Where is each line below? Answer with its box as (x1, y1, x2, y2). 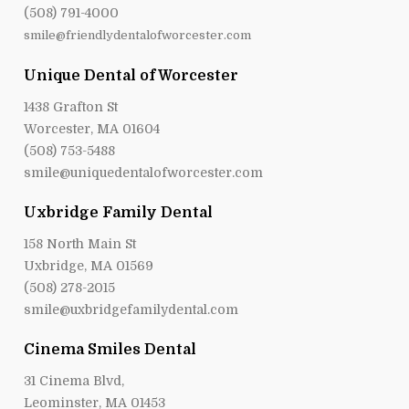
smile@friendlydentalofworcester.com (24, 27, 252, 42)
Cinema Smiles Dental (24, 341, 197, 358)
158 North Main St (24, 236, 137, 251)
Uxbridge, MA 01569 (24, 257, 154, 273)
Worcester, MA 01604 (24, 121, 161, 136)
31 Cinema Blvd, (24, 372, 125, 388)
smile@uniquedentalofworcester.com (24, 164, 264, 180)
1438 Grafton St (24, 99, 119, 114)
